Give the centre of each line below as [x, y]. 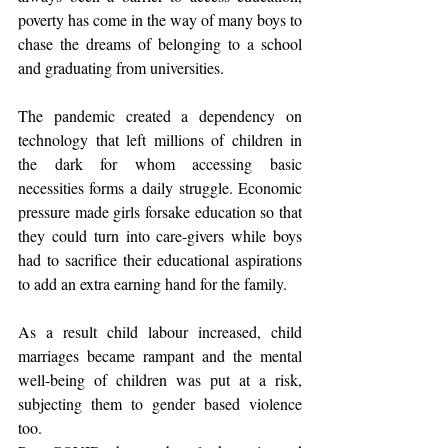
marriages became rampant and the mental [160, 355]
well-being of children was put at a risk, [160, 379]
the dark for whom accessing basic [160, 163]
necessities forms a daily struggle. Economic [160, 187]
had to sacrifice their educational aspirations [160, 259]
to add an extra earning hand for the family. [152, 283]
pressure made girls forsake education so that [160, 211]
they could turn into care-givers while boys [160, 235]
